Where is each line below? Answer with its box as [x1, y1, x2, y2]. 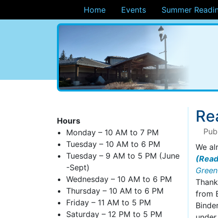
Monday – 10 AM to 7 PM [66, 127, 159, 137]
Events [121, 5, 146, 15]
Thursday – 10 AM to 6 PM [66, 186, 164, 196]
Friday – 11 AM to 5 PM [66, 198, 151, 207]
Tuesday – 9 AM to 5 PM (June [66, 151, 180, 161]
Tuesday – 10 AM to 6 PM [66, 139, 161, 149]
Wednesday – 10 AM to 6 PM [66, 174, 172, 184]
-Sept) [66, 163, 90, 172]
